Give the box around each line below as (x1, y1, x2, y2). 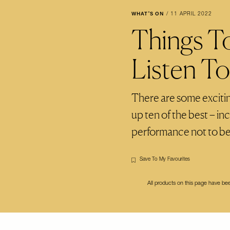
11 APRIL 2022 (170, 12, 212, 17)
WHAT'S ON (131, 11, 164, 17)
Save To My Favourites (140, 157, 190, 162)
